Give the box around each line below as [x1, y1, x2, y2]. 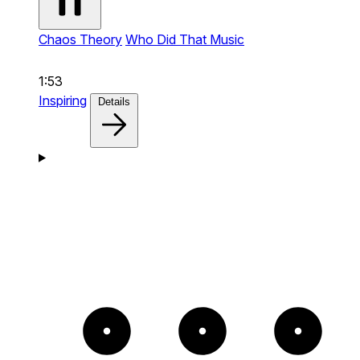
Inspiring [39, 92, 87, 108]
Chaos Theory [39, 31, 122, 47]
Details [98, 95, 130, 108]
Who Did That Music [125, 31, 244, 47]
